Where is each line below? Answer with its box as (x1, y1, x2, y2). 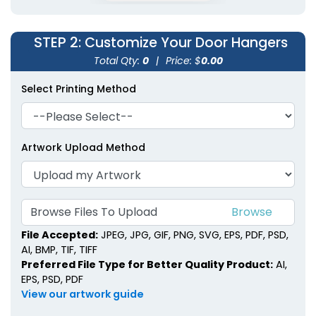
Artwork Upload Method (21, 140, 145, 155)
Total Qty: (93, 54, 142, 68)
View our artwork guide (21, 286, 144, 301)
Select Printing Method (21, 82, 136, 97)
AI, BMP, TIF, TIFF (21, 242, 97, 257)
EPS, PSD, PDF (21, 272, 83, 286)
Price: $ (165, 54, 201, 68)
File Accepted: (21, 227, 98, 242)
